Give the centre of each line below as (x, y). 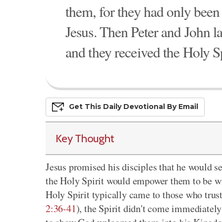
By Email (182, 106)
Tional (154, 106)
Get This (86, 106)
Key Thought (85, 138)
